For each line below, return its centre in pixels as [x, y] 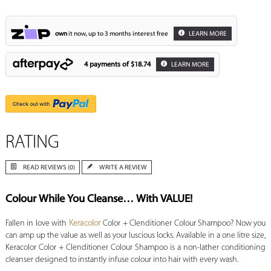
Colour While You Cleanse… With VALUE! [99, 200]
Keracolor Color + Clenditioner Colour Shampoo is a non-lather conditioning [135, 248]
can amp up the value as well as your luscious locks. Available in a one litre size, [135, 236]
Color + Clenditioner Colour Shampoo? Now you [183, 224]
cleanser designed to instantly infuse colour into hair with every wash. [122, 260]
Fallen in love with [37, 224]
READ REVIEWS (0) [49, 168]
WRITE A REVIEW [123, 168]
